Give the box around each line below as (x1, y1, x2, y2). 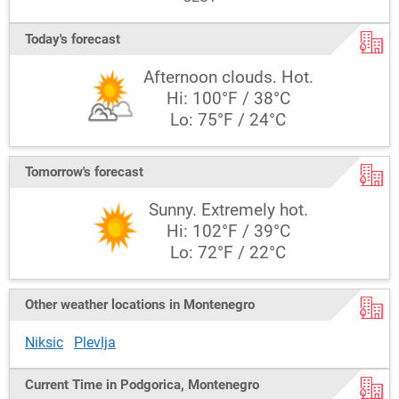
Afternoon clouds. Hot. (142, 68, 313, 87)
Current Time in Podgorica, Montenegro (25, 377, 259, 393)
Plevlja (74, 334, 116, 351)
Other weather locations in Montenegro (25, 297, 255, 313)
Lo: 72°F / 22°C (170, 243, 286, 263)
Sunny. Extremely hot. (148, 200, 308, 220)
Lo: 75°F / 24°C (170, 110, 286, 130)
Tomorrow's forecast (25, 164, 143, 180)
